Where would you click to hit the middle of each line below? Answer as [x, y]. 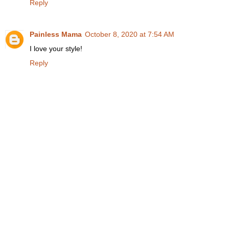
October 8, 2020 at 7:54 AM [130, 34]
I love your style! [56, 48]
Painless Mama [56, 34]
